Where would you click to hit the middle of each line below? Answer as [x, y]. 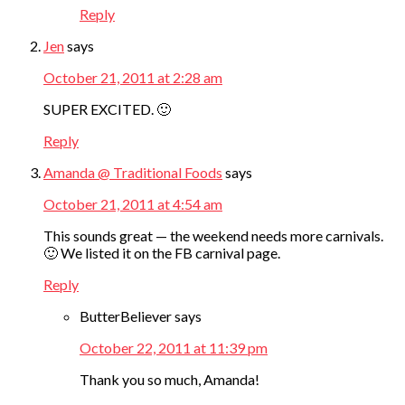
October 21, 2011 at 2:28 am [133, 78]
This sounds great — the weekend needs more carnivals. [213, 236]
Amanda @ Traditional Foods [133, 173]
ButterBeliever [126, 316]
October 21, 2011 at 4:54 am [133, 204]
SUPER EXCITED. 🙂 [107, 109]
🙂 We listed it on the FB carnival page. [162, 253]
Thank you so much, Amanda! [170, 380]
